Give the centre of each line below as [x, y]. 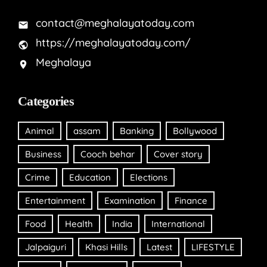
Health [79, 224]
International [178, 224]
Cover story [178, 154]
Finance [191, 201]
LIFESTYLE [213, 247]
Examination [130, 201]
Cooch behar [108, 154]
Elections [149, 178]
